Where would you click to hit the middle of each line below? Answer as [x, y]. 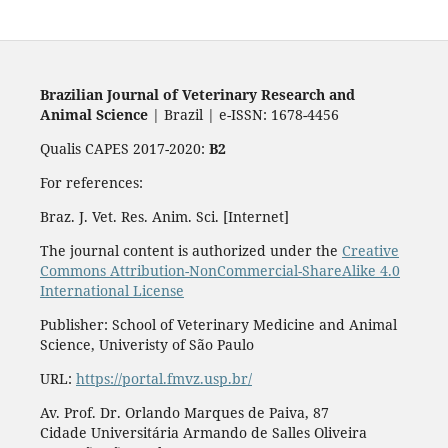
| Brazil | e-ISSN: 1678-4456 [243, 114]
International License [111, 290]
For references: [91, 182]
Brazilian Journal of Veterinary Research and [197, 94]
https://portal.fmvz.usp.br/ [163, 378]
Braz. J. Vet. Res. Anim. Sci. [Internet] [164, 216]
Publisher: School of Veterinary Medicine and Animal [218, 324]
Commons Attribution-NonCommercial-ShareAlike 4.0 [219, 270]
